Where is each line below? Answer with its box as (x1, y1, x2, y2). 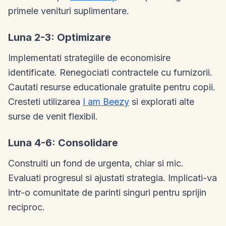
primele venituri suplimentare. (8, 5, 129, 16)
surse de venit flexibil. (8, 110, 98, 122)
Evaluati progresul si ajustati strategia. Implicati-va (8, 172, 217, 183)
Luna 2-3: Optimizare (8, 31, 111, 43)
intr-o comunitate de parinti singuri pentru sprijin (8, 187, 206, 198)
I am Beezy (83, 96, 129, 107)
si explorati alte (129, 96, 194, 107)
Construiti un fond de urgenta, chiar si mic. (8, 157, 184, 168)
